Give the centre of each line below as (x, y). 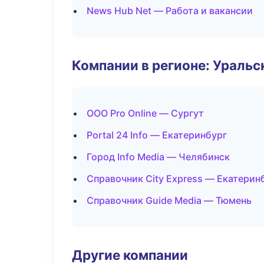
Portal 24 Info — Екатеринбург (157, 135)
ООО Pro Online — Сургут (145, 113)
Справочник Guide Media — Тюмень (169, 200)
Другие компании (130, 255)
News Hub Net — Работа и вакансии (170, 11)
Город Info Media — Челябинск (158, 157)
